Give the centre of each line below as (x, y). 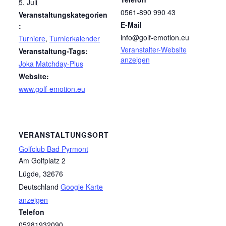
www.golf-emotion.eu (52, 89)
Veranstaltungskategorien (63, 15)
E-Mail (131, 25)
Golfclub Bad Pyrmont (53, 149)
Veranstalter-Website (153, 50)
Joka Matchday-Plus (51, 64)
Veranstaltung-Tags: (53, 51)
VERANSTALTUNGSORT (64, 134)
